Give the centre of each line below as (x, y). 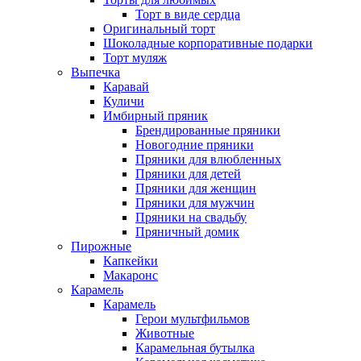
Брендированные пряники (208, 131)
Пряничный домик (187, 232)
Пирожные (101, 247)
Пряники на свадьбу (191, 218)
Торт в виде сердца (188, 15)
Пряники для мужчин (195, 203)
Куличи (124, 102)
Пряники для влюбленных (208, 160)
